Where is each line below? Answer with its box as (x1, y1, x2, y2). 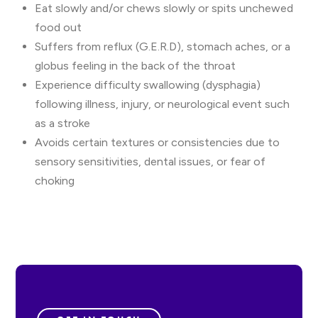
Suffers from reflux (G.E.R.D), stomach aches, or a (34, 40, 290, 53)
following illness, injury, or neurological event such (34, 97, 290, 111)
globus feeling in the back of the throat (34, 59, 236, 72)
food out (34, 21, 82, 34)
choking (34, 174, 75, 187)
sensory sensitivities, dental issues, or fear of (34, 155, 265, 168)
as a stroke (34, 116, 90, 130)
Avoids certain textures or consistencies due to (34, 136, 280, 149)
